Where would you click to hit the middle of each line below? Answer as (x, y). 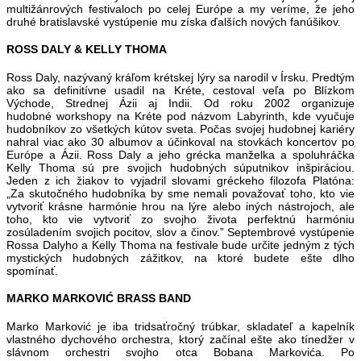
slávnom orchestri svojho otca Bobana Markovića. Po (180, 353)
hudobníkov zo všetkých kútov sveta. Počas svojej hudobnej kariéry (180, 129)
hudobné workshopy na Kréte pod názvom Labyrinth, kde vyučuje (180, 116)
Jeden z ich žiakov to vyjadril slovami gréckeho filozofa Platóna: (180, 180)
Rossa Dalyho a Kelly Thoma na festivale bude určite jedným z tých (180, 245)
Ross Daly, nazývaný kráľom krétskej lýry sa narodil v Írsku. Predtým (180, 77)
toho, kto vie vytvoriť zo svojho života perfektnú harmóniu (180, 219)
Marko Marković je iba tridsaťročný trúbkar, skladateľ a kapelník (180, 327)
